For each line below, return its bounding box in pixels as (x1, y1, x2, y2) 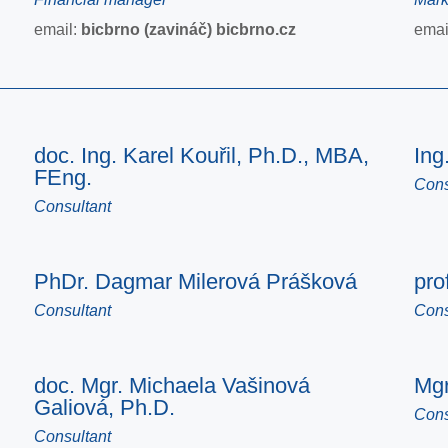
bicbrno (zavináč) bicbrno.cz (80, 20, 296, 38)
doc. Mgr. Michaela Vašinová (33, 373, 310, 398)
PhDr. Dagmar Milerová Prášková (33, 269, 357, 294)
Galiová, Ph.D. (33, 395, 175, 420)
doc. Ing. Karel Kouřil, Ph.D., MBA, (33, 143, 369, 168)
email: (33, 20, 81, 38)
